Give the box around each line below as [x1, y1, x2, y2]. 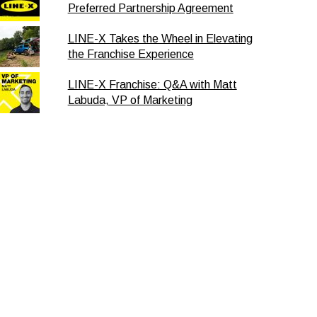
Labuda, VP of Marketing [67, 94, 192, 106]
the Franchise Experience [67, 48, 194, 60]
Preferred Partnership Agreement [67, 2, 234, 14]
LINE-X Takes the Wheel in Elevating [67, 33, 253, 45]
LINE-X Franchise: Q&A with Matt [67, 79, 237, 91]
